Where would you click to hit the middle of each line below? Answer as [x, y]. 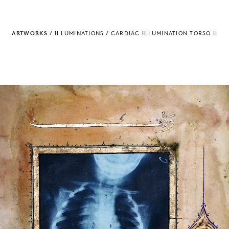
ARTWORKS [30, 33]
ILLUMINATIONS [79, 33]
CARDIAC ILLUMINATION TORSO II [164, 33]
